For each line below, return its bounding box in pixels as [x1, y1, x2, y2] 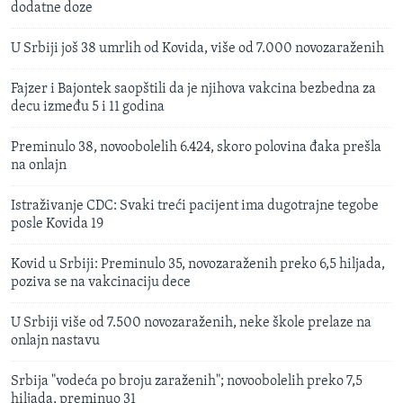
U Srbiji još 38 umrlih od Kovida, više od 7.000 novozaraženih [11, 40, 384, 56]
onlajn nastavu [11, 333, 100, 348]
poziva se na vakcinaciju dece [11, 274, 191, 290]
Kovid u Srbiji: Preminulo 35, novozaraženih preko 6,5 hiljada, [11, 256, 385, 272]
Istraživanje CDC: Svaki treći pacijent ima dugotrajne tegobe [11, 198, 379, 213]
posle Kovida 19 [11, 216, 103, 231]
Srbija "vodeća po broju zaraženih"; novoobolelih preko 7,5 [11, 373, 363, 389]
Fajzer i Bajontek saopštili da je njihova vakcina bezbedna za [11, 81, 376, 96]
